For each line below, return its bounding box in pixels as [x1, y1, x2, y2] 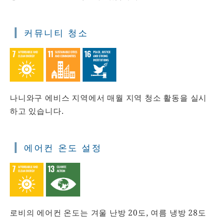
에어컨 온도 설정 [24, 141, 102, 153]
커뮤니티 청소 [24, 26, 88, 39]
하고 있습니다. [10, 105, 64, 116]
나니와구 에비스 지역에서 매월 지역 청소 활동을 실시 [10, 92, 207, 103]
